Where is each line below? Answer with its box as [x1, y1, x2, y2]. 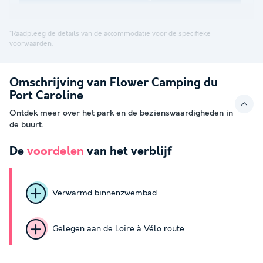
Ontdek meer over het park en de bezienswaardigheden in [9, 108, 233, 118]
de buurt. [9, 120, 43, 130]
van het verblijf [84, 144, 172, 159]
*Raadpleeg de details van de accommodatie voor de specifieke [9, 29, 211, 38]
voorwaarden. [9, 39, 53, 48]
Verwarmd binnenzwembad [52, 188, 157, 198]
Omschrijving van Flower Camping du [9, 76, 218, 90]
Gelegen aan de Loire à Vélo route [52, 224, 184, 234]
